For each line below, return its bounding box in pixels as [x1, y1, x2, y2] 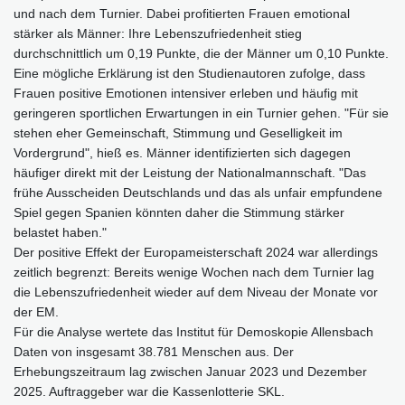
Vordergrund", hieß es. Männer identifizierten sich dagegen [14, 146, 351, 161]
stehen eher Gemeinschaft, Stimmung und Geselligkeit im [14, 126, 343, 141]
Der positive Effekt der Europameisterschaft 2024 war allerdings [14, 245, 378, 260]
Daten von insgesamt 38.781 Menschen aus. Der [14, 344, 294, 360]
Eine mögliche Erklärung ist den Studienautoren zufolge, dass [14, 66, 365, 81]
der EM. [14, 305, 59, 320]
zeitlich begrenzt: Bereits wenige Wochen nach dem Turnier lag [14, 265, 374, 280]
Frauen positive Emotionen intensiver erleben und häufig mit [14, 86, 358, 101]
